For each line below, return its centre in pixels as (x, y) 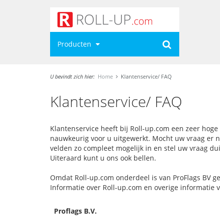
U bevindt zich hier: (72, 76)
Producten (75, 44)
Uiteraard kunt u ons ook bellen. (103, 158)
